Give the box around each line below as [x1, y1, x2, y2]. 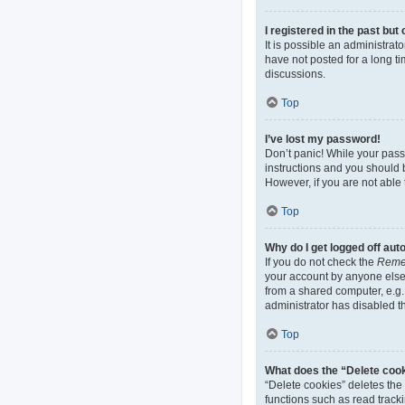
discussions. [265, 67, 325, 80]
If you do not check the [265, 255, 377, 268]
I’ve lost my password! [265, 132, 381, 146]
